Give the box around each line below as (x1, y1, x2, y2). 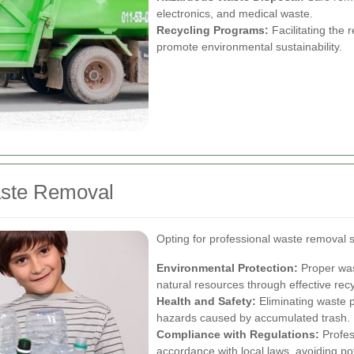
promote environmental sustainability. (156, 40, 342, 53)
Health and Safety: (156, 295, 256, 307)
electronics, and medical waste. (156, 7, 313, 20)
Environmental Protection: (156, 262, 298, 274)
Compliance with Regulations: (156, 328, 319, 341)
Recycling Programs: (156, 24, 269, 36)
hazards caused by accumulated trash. (156, 311, 350, 324)
